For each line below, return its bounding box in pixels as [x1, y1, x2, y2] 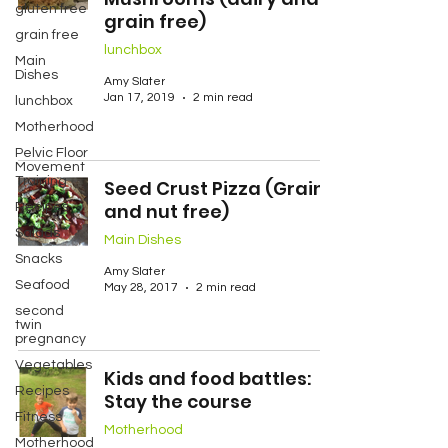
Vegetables [15, 358, 92, 372]
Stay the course [104, 389, 252, 414]
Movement [15, 160, 85, 174]
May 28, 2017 [104, 281, 178, 294]
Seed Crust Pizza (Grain [104, 176, 325, 201]
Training [15, 174, 67, 188]
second [15, 304, 64, 318]
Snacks [15, 252, 62, 266]
